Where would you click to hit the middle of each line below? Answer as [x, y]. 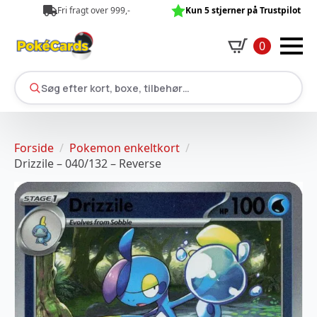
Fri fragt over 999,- [93, 10]
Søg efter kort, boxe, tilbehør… [115, 88]
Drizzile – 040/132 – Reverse [88, 163]
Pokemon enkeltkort [125, 148]
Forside [34, 148]
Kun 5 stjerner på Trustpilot [243, 10]
